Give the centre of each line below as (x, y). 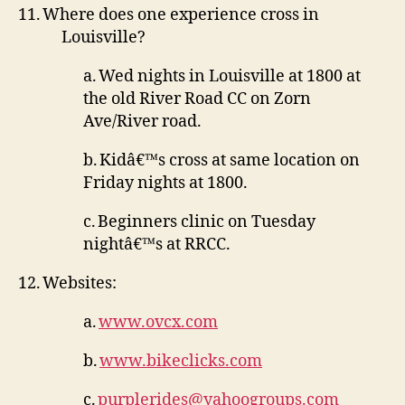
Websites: (80, 283)
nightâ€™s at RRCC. (157, 245)
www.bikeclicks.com (181, 361)
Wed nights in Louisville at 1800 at (230, 76)
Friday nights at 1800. (165, 183)
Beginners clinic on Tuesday (207, 222)
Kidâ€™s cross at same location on (230, 160)
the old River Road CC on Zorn (197, 99)
